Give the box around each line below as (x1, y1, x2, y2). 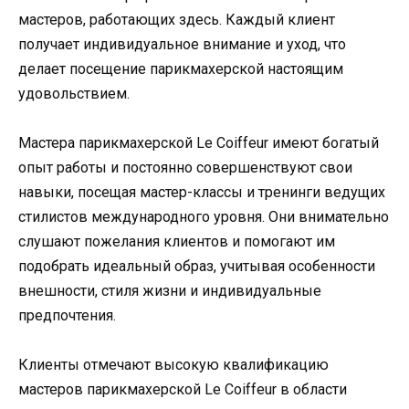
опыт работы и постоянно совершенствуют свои (18, 158, 352, 176)
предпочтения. (18, 306, 116, 324)
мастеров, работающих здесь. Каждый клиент (18, 10, 335, 28)
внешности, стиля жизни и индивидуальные (18, 281, 321, 299)
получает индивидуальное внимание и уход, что (18, 35, 346, 53)
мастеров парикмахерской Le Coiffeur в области (18, 381, 347, 399)
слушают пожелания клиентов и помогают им (18, 232, 335, 250)
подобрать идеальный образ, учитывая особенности (18, 257, 375, 275)
